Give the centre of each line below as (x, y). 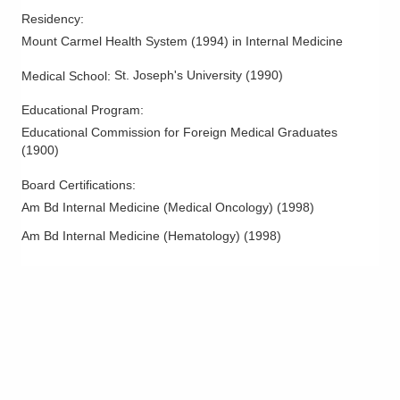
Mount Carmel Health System (104, 41)
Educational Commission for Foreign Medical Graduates (179, 132)
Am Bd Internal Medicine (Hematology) (131, 235)
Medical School (64, 75)
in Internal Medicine (287, 41)
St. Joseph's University (178, 75)
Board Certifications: (80, 184)
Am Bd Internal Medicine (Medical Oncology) (147, 207)
